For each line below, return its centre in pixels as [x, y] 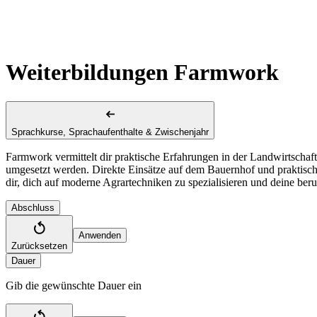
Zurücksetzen [39, 246]
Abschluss [33, 207]
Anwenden [100, 235]
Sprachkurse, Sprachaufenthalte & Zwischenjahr [110, 132]
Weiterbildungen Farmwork [142, 73]
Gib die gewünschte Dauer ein [74, 285]
